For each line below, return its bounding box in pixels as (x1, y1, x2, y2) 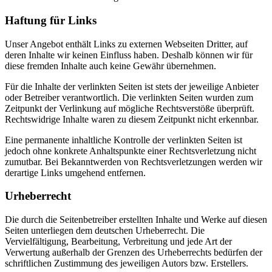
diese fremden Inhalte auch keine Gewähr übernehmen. (5, 60, 216, 71)
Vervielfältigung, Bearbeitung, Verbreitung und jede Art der (5, 236, 232, 247)
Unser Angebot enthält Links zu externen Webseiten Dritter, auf (5, 38, 248, 49)
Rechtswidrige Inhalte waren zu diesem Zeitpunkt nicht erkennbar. (5, 114, 259, 124)
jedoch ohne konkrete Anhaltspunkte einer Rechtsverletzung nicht (5, 145, 256, 156)
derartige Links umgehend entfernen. (5, 167, 146, 178)
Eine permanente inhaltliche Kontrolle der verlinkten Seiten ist (5, 134, 242, 145)
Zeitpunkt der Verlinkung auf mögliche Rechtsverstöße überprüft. (5, 103, 254, 114)
